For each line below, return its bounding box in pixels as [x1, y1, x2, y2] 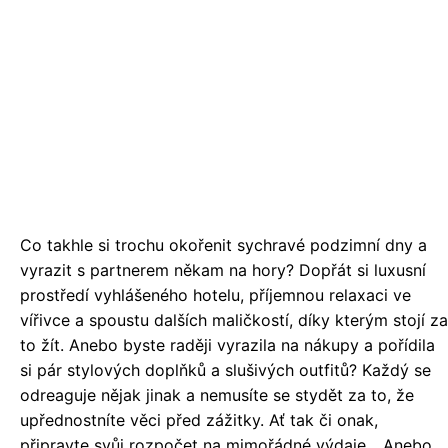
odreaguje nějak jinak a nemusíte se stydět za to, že [20, 385, 414, 406]
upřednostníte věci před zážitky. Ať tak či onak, [20, 410, 378, 431]
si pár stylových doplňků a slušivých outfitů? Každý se [20, 360, 431, 381]
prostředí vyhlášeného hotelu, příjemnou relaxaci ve [20, 285, 411, 306]
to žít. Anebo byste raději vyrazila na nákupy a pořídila [20, 335, 435, 356]
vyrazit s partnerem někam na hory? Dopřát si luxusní [20, 260, 426, 281]
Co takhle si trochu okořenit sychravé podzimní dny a [20, 235, 427, 256]
